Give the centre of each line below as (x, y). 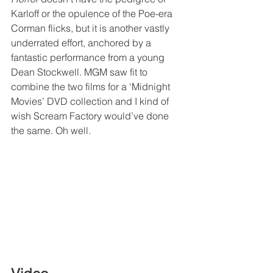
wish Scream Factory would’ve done (91, 115)
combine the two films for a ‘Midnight (92, 86)
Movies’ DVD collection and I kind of (91, 101)
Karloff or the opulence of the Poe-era (93, 13)
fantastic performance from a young (89, 57)
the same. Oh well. (51, 130)
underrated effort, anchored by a (82, 42)
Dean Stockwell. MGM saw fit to (80, 72)
